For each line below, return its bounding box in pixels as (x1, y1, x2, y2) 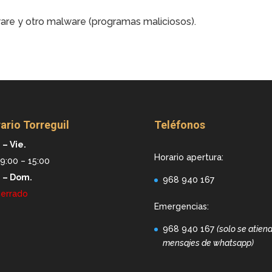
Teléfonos (154, 118, 205, 131)
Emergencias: (154, 201, 209, 211)
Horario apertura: (154, 152, 223, 162)
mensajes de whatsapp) (162, 237, 254, 248)
